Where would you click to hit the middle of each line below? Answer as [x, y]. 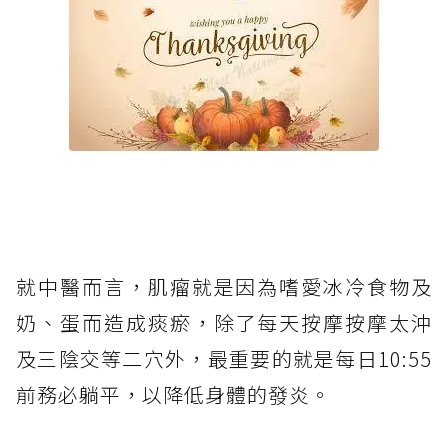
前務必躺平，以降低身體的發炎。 [173, 395]
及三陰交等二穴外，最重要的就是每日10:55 [224, 359]
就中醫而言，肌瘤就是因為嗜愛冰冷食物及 [224, 287]
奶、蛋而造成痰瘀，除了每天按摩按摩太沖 [224, 323]
